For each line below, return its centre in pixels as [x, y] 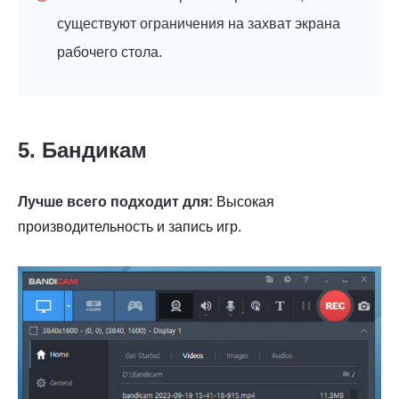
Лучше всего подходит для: [115, 202]
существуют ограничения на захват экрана [199, 24]
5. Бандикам [82, 151]
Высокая [244, 202]
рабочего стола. [110, 53]
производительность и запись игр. [130, 227]
